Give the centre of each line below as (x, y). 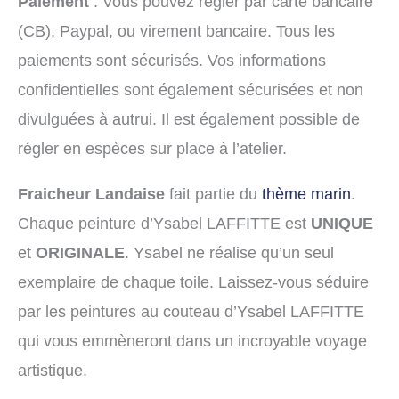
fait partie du (213, 194)
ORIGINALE (80, 252)
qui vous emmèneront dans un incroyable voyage (192, 341)
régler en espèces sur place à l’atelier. (152, 148)
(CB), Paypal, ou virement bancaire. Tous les (176, 30)
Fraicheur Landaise (91, 194)
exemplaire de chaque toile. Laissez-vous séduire (193, 282)
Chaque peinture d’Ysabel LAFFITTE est (164, 223)
